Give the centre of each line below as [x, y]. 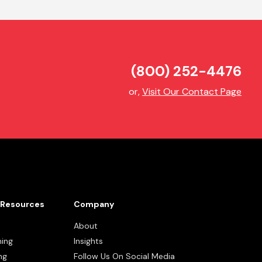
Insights [88, 241]
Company [94, 204]
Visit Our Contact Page [192, 91]
